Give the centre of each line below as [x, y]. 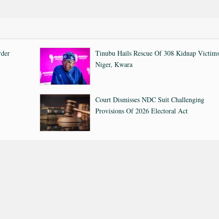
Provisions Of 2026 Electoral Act [142, 111]
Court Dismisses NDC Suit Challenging [150, 99]
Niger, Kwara [114, 64]
